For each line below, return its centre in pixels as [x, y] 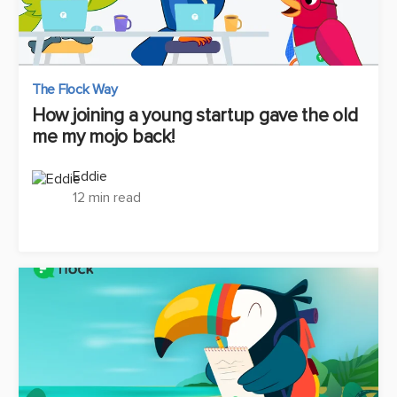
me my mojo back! [103, 136]
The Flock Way [75, 89]
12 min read [107, 197]
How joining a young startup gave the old [195, 115]
